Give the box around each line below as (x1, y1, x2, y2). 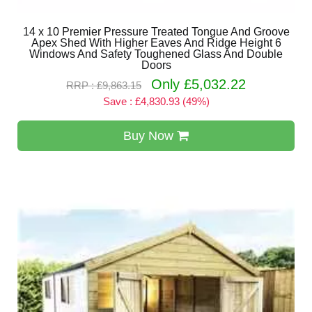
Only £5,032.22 (151, 77, 246, 92)
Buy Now (123, 129, 177, 143)
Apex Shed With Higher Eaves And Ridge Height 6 (31, 37, 281, 49)
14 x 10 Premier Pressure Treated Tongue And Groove (22, 26, 290, 38)
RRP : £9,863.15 (66, 79, 141, 91)
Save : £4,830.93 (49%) (102, 95, 210, 107)
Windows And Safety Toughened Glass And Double (29, 48, 283, 60)
